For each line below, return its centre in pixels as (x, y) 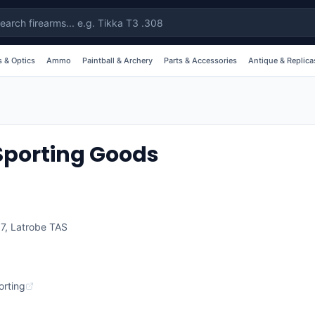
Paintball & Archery (117, 60)
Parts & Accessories (200, 60)
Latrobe (28, 227)
